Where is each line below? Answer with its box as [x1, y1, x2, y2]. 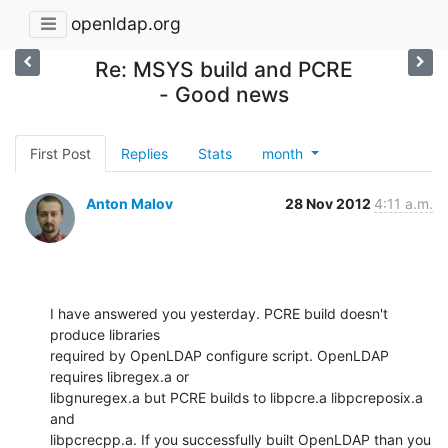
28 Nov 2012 [285, 194, 374, 212]
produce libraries [50, 325, 160, 343]
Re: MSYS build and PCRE [94, 56, 353, 82]
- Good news [158, 81, 289, 107]
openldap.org [71, 13, 181, 35]
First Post [30, 144, 91, 162]
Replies [121, 144, 168, 162]
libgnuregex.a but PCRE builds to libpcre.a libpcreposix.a [50, 388, 423, 406]
